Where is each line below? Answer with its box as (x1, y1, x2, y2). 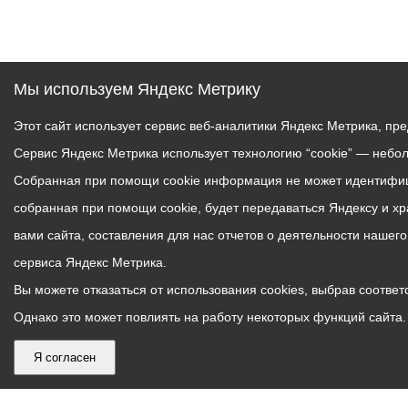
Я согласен (34, 351, 96, 364)
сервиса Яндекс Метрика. (14, 255, 167, 270)
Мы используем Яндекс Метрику (14, 80, 260, 98)
